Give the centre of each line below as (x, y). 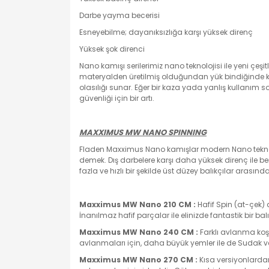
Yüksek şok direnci (112, 49)
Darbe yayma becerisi (119, 15)
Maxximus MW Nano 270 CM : (138, 260)
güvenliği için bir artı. (117, 98)
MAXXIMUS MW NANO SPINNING (143, 132)
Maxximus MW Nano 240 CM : (139, 232)
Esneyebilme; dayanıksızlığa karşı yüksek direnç (166, 32)
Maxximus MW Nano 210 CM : (138, 204)
